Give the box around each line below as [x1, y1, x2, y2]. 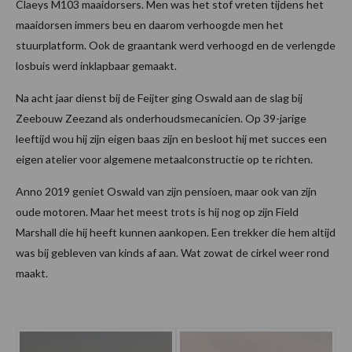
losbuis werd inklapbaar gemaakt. [16, 59, 177, 73]
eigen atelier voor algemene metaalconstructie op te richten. [16, 152, 313, 167]
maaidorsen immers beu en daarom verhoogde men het [16, 18, 284, 32]
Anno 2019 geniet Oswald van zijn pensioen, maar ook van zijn [16, 185, 317, 199]
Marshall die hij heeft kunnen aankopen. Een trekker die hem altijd [16, 225, 335, 240]
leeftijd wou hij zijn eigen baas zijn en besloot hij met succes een [16, 132, 327, 146]
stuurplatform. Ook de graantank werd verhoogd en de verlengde [16, 38, 335, 53]
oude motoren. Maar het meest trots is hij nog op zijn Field [16, 205, 299, 219]
